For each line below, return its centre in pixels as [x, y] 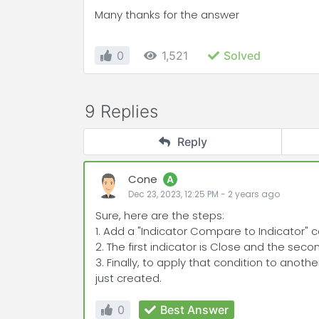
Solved [242, 56]
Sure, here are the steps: [160, 215]
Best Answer [194, 310]
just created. [129, 278]
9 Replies [121, 111]
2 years [244, 194]
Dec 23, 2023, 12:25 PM [173, 194]
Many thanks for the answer [167, 15]
